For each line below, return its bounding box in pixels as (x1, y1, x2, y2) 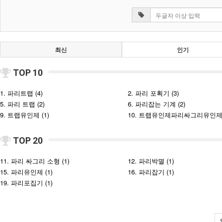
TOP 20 (13, 135, 43, 146)
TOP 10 (13, 67, 43, 78)
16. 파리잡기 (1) (127, 167, 174, 176)
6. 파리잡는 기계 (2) (127, 99, 185, 109)
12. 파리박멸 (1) (127, 156, 174, 166)
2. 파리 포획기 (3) (127, 88, 179, 98)
